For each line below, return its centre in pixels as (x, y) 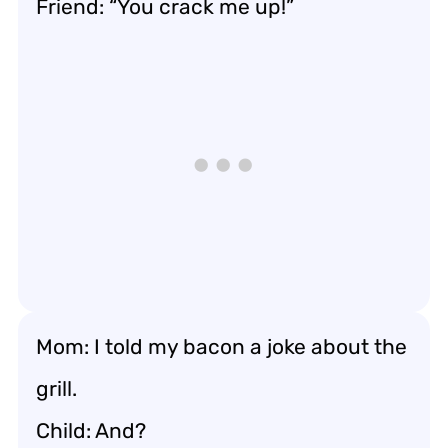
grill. (56, 388)
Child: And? (91, 430)
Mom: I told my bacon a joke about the (221, 346)
